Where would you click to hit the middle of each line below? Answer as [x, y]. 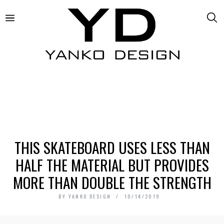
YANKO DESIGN [90, 196]
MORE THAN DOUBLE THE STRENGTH [112, 182]
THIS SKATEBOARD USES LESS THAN [112, 147]
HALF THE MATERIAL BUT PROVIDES [112, 164]
